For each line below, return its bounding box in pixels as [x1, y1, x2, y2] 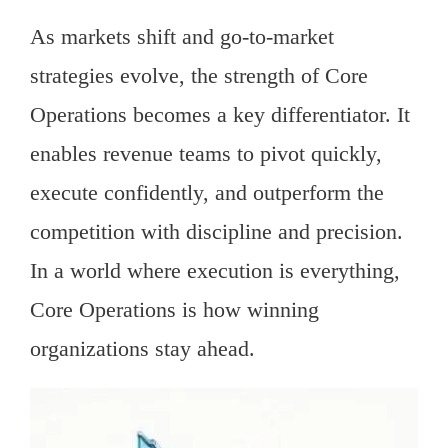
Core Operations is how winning [30, 296, 319, 322]
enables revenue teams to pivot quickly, [30, 140, 382, 166]
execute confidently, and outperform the [30, 179, 384, 205]
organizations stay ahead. [30, 335, 255, 361]
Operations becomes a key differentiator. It [30, 101, 410, 127]
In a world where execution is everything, [30, 257, 400, 283]
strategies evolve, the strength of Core [30, 62, 368, 88]
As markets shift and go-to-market [30, 23, 334, 49]
